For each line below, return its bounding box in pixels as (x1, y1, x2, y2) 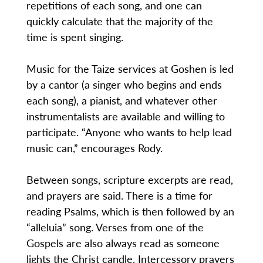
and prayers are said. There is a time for (26, 188, 213, 203)
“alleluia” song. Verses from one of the (26, 220, 204, 235)
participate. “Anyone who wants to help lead (26, 124, 232, 140)
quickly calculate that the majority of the (26, 14, 213, 29)
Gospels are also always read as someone (26, 235, 220, 251)
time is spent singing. (26, 29, 123, 45)
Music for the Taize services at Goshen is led (26, 61, 234, 76)
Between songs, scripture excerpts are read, (26, 172, 233, 187)
